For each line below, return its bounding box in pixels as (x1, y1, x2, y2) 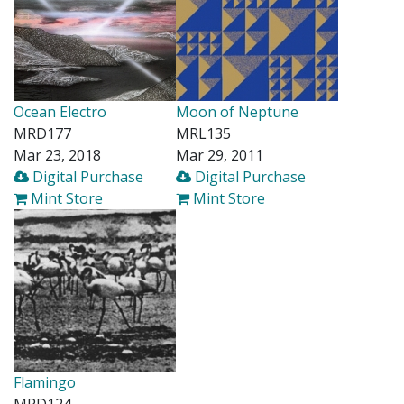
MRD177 (14, 123, 71, 143)
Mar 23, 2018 (14, 144, 101, 165)
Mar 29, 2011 (176, 144, 263, 165)
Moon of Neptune (176, 101, 298, 122)
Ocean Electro (14, 101, 106, 122)
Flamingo (14, 372, 76, 392)
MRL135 (176, 123, 231, 143)
